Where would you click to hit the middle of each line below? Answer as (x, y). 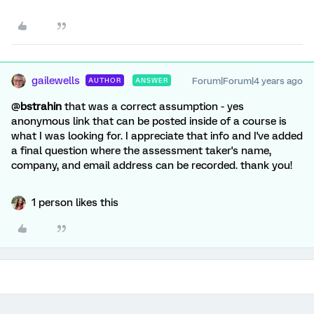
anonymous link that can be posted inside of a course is (149, 121)
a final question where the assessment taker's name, (141, 151)
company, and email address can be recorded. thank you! (152, 165)
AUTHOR (105, 80)
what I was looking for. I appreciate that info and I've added (157, 136)
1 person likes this (75, 203)
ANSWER (152, 80)
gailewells (56, 81)
